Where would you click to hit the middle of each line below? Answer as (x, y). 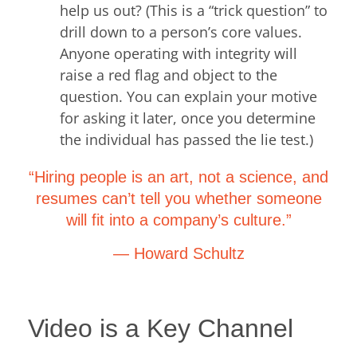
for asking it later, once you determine (188, 118)
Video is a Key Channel (161, 328)
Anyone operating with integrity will (178, 54)
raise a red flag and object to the (169, 75)
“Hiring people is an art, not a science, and (178, 177)
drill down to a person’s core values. (181, 32)
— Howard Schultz (178, 253)
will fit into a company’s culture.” (178, 220)
